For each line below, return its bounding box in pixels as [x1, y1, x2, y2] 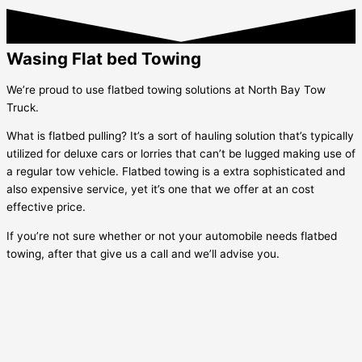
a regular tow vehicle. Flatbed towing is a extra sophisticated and [6, 165, 345, 179]
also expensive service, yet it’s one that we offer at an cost [6, 183, 314, 196]
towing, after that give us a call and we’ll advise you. [6, 247, 280, 261]
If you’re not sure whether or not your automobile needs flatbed [6, 229, 337, 243]
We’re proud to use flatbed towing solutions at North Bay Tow [6, 82, 326, 96]
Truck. [6, 100, 39, 114]
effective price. [6, 200, 86, 214]
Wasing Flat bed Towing [6, 48, 201, 69]
